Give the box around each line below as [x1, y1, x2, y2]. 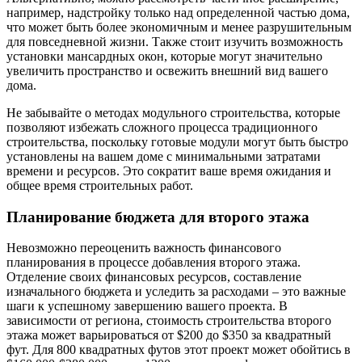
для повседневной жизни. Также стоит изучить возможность [6, 35, 343, 48]
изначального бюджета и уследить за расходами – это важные [6, 284, 346, 299]
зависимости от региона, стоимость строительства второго [6, 314, 331, 328]
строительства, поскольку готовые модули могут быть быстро [6, 135, 348, 149]
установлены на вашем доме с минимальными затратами [6, 149, 321, 163]
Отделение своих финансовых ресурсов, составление [6, 270, 301, 284]
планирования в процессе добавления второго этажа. [6, 255, 301, 270]
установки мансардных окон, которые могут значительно [6, 49, 322, 63]
